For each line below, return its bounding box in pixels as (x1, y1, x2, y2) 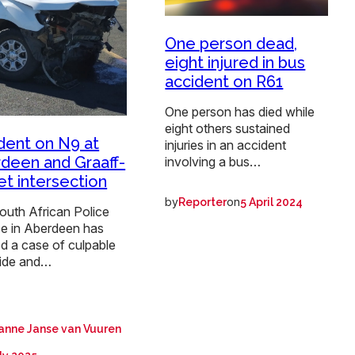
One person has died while (165, 104, 315, 120)
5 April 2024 (240, 196, 303, 209)
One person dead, (165, 34, 298, 54)
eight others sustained (165, 120, 291, 137)
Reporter (178, 196, 227, 209)
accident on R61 (165, 72, 284, 92)
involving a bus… (165, 154, 261, 170)
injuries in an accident (165, 137, 287, 154)
